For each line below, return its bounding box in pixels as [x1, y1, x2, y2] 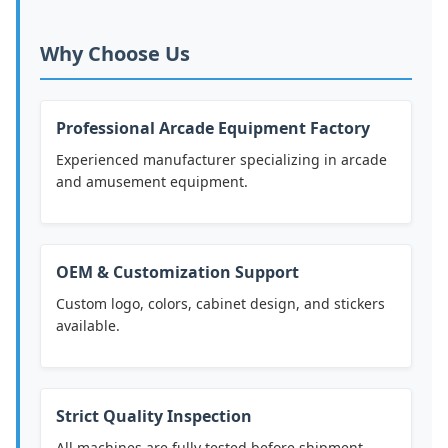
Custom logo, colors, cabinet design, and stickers [56, 294, 385, 314]
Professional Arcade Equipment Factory [56, 117, 370, 140]
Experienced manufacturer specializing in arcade [56, 150, 387, 170]
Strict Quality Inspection [56, 405, 252, 428]
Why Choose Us [40, 40, 190, 68]
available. [56, 316, 120, 336]
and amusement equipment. [56, 172, 248, 192]
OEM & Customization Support [56, 261, 299, 284]
